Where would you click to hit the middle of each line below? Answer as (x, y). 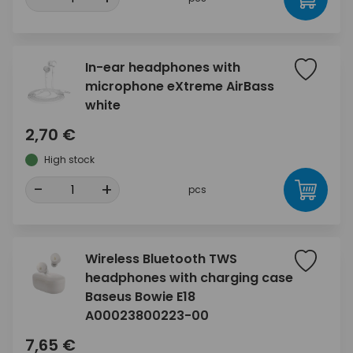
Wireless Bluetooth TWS (161, 259)
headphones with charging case (189, 278)
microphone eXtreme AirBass (180, 86)
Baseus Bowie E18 (140, 297)
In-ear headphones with (163, 67)
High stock (69, 160)
